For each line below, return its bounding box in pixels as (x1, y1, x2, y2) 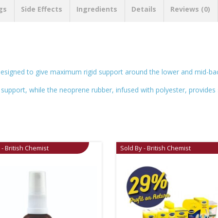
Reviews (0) (170, 4, 210, 14)
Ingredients (76, 4, 117, 14)
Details (131, 4, 156, 14)
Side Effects (21, 4, 62, 14)
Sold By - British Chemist (120, 143, 191, 152)
